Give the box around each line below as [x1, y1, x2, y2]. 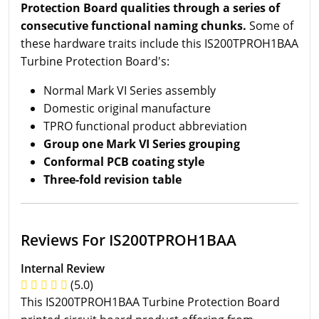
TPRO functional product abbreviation [43, 118, 247, 134]
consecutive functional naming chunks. [21, 18, 246, 33]
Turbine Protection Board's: [21, 53, 169, 69]
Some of [246, 18, 293, 33]
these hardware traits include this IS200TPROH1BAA [21, 36, 298, 51]
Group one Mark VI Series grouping [43, 136, 240, 152]
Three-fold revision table [43, 172, 182, 187]
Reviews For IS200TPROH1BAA [21, 229, 236, 250]
